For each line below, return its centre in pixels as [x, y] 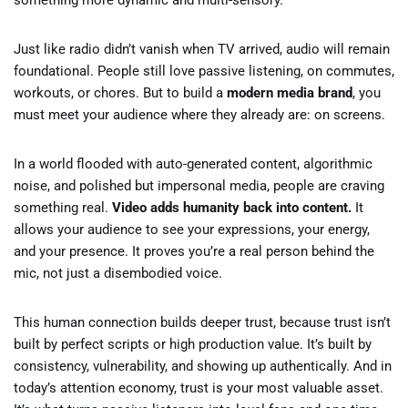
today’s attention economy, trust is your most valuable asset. [199, 388]
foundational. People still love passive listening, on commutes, [204, 71]
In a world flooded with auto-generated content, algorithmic [193, 164]
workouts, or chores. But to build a [120, 93]
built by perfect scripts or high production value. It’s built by [193, 344]
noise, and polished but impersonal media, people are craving [199, 186]
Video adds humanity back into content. [232, 208]
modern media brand [290, 93]
